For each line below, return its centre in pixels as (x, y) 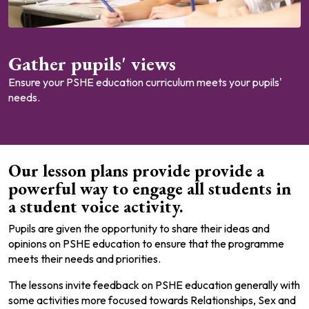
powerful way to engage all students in (150, 189)
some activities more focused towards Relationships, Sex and (152, 300)
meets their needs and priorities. (84, 259)
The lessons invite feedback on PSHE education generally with (154, 285)
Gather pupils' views (92, 64)
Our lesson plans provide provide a (136, 171)
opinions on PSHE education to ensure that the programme (146, 244)
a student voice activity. (96, 207)
